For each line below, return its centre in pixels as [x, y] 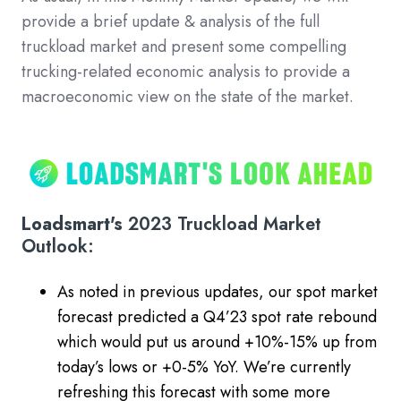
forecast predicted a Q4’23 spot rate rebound [217, 316]
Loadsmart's [75, 224]
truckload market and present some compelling [184, 46]
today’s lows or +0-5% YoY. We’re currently [204, 367]
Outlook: [58, 246]
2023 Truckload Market [225, 224]
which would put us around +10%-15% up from [217, 341]
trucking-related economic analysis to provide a [186, 71]
